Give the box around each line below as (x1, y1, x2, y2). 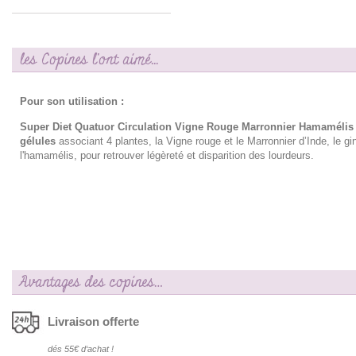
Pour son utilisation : (20, 95, 124, 108)
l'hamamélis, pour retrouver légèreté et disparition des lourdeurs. (20, 149, 314, 162)
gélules (20, 135, 56, 148)
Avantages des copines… (20, 272, 163, 293)
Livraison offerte (48, 314, 139, 328)
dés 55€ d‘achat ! (48, 344, 114, 354)
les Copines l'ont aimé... (20, 49, 158, 71)
